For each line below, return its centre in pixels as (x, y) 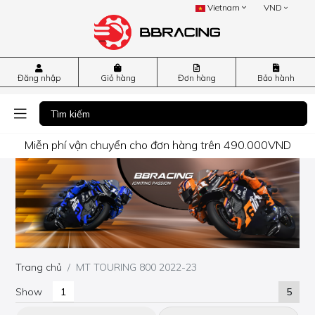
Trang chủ (39, 268)
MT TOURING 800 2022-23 (137, 268)
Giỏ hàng (118, 78)
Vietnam (224, 7)
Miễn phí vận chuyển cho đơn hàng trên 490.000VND (157, 144)
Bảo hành (276, 78)
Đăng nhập (39, 78)
